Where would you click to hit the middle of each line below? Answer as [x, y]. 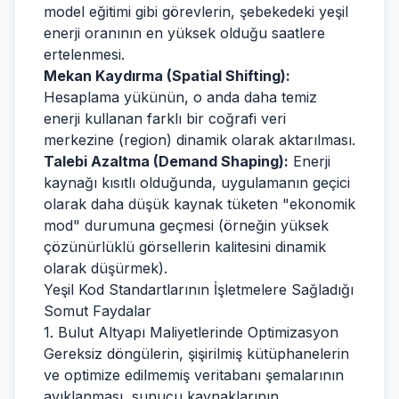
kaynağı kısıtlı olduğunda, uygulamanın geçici [197, 183]
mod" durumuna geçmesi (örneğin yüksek [186, 225]
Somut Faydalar [98, 311]
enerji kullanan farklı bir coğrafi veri [165, 118]
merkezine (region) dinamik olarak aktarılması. [199, 140]
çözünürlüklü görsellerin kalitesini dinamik [185, 247]
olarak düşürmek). [106, 268]
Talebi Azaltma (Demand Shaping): [166, 161]
